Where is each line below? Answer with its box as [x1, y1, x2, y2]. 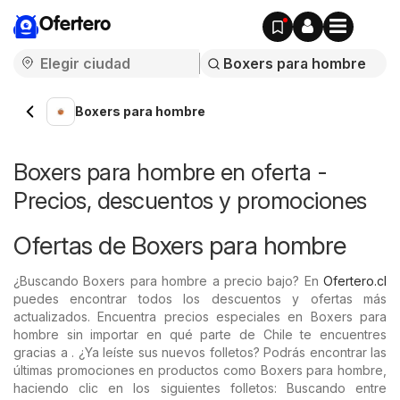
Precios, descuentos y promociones [13, 187, 367, 214]
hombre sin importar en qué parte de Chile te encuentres [13, 327, 387, 342]
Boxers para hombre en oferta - [13, 158, 327, 186]
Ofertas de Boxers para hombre [13, 230, 346, 261]
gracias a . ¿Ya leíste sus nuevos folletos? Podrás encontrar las [13, 345, 387, 360]
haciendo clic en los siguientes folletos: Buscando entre [13, 380, 387, 396]
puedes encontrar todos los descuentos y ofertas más [13, 291, 387, 306]
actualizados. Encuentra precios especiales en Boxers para [13, 309, 387, 324]
